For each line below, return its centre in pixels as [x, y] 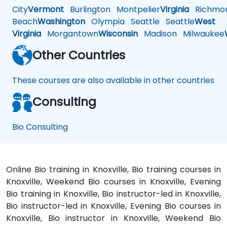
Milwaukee [201, 34]
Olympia [105, 22]
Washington [61, 22]
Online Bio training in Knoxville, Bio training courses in [113, 170]
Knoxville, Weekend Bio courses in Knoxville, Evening [113, 182]
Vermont [46, 10]
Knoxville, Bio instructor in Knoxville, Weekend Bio [113, 218]
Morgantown [70, 34]
